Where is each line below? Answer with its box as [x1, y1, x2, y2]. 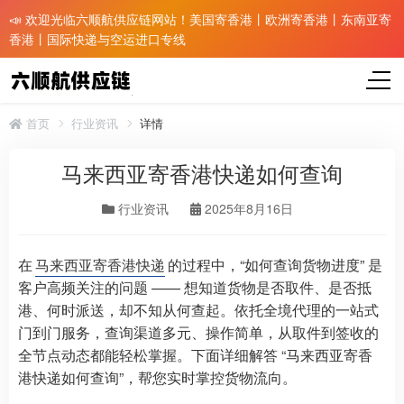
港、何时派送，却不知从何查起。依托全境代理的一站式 [18, 298, 379, 320]
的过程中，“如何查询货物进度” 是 [168, 253, 382, 275]
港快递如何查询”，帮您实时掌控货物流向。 [18, 366, 297, 388]
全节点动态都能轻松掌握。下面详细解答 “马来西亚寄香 [18, 344, 372, 365]
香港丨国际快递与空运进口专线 [9, 30, 186, 48]
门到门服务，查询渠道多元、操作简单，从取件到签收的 [18, 321, 379, 343]
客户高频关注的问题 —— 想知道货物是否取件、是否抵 [18, 276, 372, 298]
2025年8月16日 [205, 198, 293, 217]
